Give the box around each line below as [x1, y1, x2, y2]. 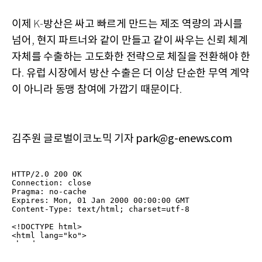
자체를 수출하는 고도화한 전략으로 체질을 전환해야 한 [12, 50, 250, 63]
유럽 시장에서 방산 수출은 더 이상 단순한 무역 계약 [26, 67, 250, 80]
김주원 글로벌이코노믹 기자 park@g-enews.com [12, 132, 232, 145]
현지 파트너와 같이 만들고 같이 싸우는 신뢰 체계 [36, 34, 248, 47]
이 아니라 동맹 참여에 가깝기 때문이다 [12, 83, 180, 96]
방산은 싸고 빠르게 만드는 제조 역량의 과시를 [43, 18, 243, 30]
